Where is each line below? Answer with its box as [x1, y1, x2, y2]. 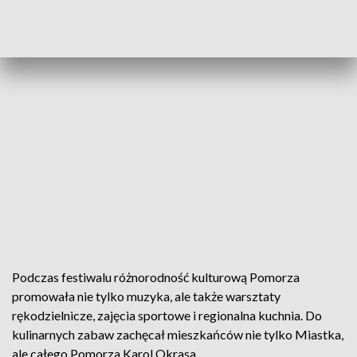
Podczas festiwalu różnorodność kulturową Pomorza [12, 269, 300, 284]
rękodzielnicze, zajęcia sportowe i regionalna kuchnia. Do [12, 308, 322, 323]
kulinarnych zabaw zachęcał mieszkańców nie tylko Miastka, [12, 327, 343, 342]
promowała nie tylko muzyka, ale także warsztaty [12, 288, 280, 304]
